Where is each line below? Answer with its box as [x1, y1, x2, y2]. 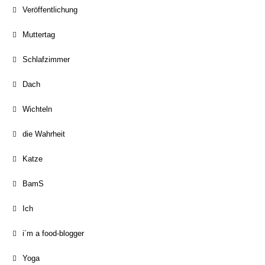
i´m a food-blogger [22, 229, 84, 238]
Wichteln [22, 105, 52, 114]
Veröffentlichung [22, 5, 77, 14]
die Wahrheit [22, 130, 65, 138]
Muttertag [22, 30, 55, 39]
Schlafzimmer [22, 55, 70, 64]
